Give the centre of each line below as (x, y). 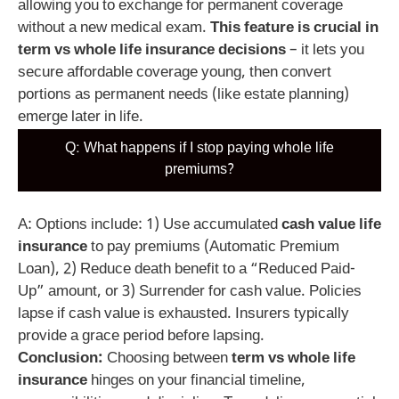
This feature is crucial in (294, 29)
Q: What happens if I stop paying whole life (199, 150)
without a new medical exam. (114, 29)
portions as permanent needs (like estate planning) (183, 96)
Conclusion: (61, 358)
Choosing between (167, 358)
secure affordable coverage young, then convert (175, 73)
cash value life (331, 225)
